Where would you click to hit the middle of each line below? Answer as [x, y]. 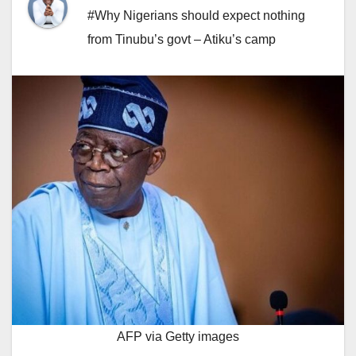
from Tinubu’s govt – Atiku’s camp [182, 40]
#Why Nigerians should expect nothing [196, 16]
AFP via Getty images [178, 336]
